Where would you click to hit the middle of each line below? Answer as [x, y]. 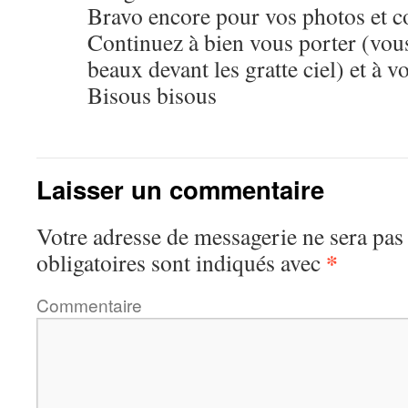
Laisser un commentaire [180, 189]
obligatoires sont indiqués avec [181, 262]
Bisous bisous [152, 95]
